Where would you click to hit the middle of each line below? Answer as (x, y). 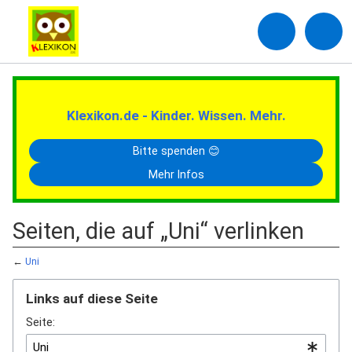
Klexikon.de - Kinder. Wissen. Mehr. (176, 115)
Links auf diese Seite (92, 299)
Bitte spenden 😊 (176, 151)
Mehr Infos (176, 174)
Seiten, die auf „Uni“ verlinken (158, 231)
